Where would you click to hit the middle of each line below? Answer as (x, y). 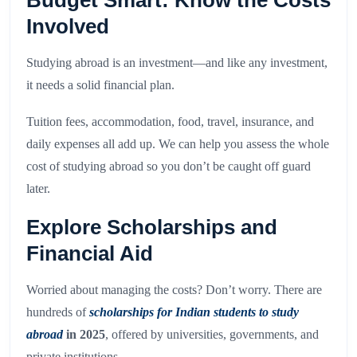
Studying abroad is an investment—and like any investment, (177, 63)
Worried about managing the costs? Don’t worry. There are (174, 290)
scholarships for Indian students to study (194, 312)
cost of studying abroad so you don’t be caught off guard (169, 167)
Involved (68, 27)
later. (38, 189)
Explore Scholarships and (152, 228)
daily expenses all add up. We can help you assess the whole (178, 144)
